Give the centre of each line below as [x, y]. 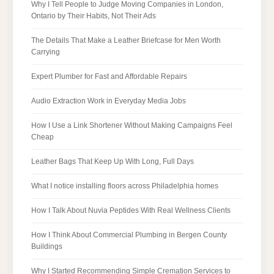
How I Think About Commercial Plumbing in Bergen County [129, 235]
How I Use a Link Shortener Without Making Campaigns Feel [132, 125]
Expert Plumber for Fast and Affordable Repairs [109, 76]
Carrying [46, 52]
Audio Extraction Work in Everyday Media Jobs [109, 101]
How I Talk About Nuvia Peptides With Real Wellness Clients [131, 210]
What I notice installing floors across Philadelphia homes [125, 186]
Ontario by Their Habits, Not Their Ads [94, 16]
